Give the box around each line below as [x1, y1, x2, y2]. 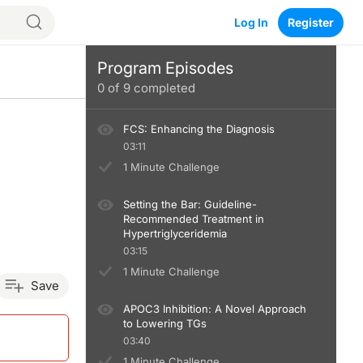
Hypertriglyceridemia [123, 227, 228, 240]
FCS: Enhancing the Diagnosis [123, 122, 275, 135]
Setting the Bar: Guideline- [123, 198, 258, 211]
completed [130, 80, 195, 96]
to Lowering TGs [123, 317, 207, 330]
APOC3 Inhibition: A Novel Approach [123, 302, 307, 315]
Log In [234, 15, 268, 29]
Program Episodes [97, 58, 233, 78]
